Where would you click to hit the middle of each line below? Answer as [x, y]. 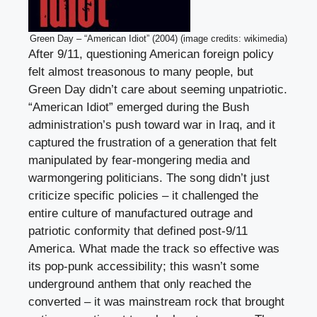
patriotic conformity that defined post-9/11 [138, 231]
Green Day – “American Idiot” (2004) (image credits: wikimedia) [158, 38]
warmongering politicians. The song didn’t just [149, 178]
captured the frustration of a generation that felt [152, 142]
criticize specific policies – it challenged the [143, 195]
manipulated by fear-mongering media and [139, 160]
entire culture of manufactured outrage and [140, 213]
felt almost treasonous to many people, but [141, 71]
